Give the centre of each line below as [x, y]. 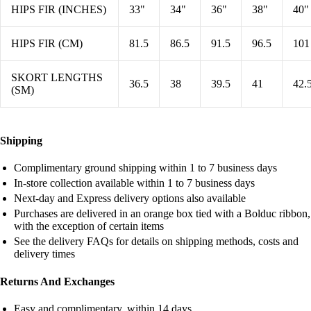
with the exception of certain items [89, 226]
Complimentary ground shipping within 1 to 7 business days [145, 168]
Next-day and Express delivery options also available [130, 199]
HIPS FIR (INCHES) [59, 9]
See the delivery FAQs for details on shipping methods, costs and [156, 242]
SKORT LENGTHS [57, 77]
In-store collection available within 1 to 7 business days [134, 183]
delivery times [44, 254]
